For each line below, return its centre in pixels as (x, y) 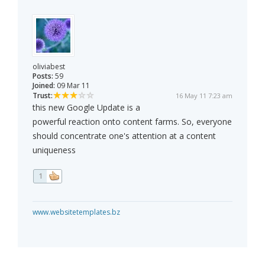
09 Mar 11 (72, 86)
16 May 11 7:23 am (204, 96)
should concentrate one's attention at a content (124, 136)
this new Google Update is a (86, 108)
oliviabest (49, 67)
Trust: (43, 96)
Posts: (43, 76)
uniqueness (54, 150)
